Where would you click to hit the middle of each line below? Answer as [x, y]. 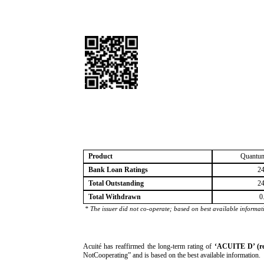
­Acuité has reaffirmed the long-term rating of [149, 246]
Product [100, 156]
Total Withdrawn [115, 197]
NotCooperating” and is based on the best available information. [172, 255]
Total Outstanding [116, 183]
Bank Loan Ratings [118, 170]
